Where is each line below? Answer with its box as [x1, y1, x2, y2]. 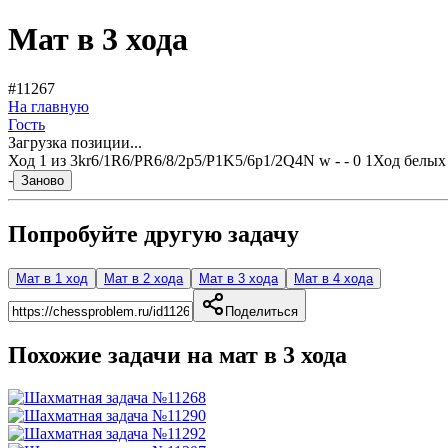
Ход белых [373, 151, 446, 169]
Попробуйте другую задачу [8, 220, 299, 247]
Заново [21, 172, 64, 188]
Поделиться [225, 303, 298, 319]
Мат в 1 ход [16, 270, 88, 286]
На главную [8, 97, 89, 115]
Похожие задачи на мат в [8, 341, 283, 368]
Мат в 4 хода [294, 270, 373, 286]
